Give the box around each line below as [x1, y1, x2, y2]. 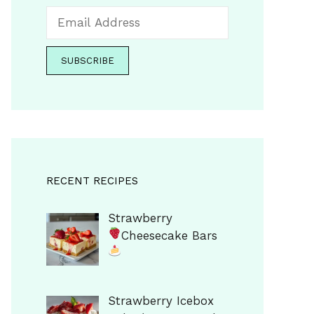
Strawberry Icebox [107, 294, 214, 308]
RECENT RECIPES [46, 175, 138, 187]
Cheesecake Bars [121, 228, 218, 243]
